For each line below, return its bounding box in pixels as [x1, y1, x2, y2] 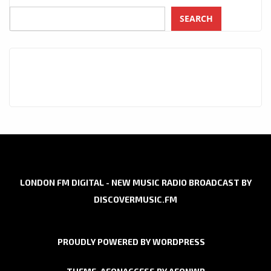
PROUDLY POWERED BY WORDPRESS [57, 237, 205, 247]
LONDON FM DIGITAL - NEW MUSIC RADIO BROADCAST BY [19, 177, 252, 188]
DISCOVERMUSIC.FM [94, 194, 177, 205]
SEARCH [180, 13, 213, 25]
